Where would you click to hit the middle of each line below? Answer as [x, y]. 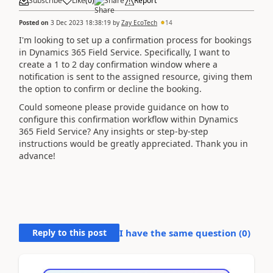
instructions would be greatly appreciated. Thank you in [133, 144]
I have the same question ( [181, 233]
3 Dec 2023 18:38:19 [81, 22]
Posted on [35, 22]
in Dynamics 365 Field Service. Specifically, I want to [124, 52]
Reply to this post [69, 232]
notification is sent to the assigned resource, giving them [136, 76]
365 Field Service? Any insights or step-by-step [114, 131]
